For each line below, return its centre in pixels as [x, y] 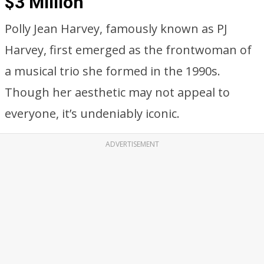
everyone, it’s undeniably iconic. [92, 113]
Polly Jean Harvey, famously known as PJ [116, 29]
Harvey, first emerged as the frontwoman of [128, 50]
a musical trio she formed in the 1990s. [113, 71]
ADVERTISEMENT [132, 144]
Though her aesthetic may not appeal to [117, 92]
